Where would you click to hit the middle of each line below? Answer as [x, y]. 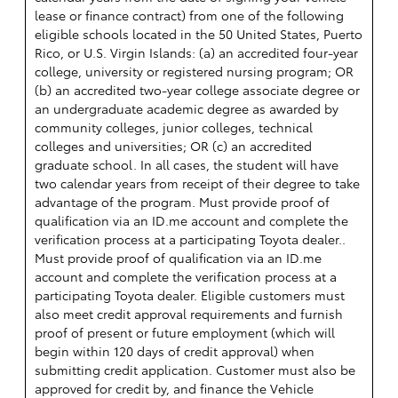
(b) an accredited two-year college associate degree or [197, 90]
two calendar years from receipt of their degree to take [197, 183]
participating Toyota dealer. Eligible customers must [190, 295]
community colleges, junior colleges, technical [174, 127]
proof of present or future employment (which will [185, 333]
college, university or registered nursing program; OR [194, 72]
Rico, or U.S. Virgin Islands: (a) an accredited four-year [196, 53]
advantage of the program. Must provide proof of [182, 202]
